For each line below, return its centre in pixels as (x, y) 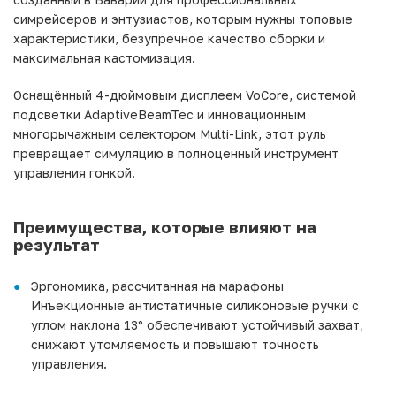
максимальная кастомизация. (104, 57)
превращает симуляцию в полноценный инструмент (176, 153)
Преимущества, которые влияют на (165, 227)
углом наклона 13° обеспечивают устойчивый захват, (197, 324)
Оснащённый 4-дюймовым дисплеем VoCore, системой (185, 95)
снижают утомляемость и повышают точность (175, 344)
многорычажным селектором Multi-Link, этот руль (170, 133)
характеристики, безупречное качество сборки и (169, 38)
